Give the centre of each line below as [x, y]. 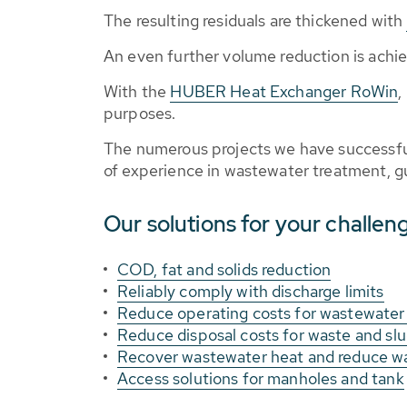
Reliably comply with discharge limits [251, 291]
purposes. [140, 113]
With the [137, 91]
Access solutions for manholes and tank [261, 378]
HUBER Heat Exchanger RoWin [284, 91]
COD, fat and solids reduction [224, 269]
